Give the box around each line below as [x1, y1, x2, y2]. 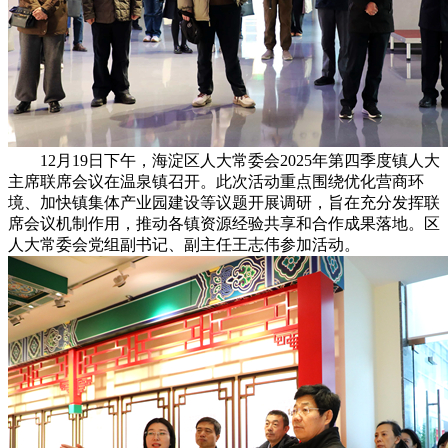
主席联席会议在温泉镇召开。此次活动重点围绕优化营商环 [8, 172, 424, 190]
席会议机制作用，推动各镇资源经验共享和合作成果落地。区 [8, 214, 440, 232]
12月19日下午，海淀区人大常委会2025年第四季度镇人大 [8, 151, 440, 169]
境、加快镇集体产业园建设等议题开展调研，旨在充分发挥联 [8, 193, 440, 211]
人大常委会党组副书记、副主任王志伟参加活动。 [8, 235, 360, 253]
